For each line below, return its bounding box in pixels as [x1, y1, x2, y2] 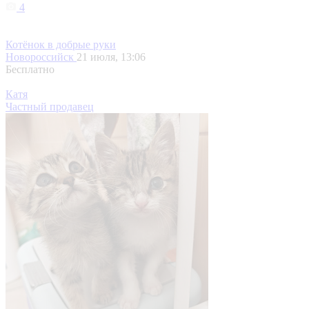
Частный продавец [6, 101, 94, 113]
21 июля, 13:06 [77, 51, 146, 63]
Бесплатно [6, 63, 54, 76]
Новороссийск [6, 51, 77, 63]
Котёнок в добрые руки [6, 39, 116, 51]
